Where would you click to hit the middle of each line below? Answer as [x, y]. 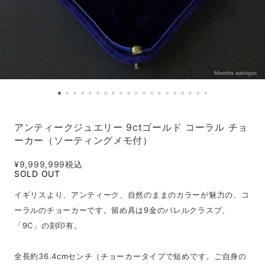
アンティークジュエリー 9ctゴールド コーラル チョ [131, 127]
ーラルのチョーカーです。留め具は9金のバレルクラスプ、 [122, 210]
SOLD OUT [37, 174]
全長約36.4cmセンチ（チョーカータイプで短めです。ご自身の [130, 256]
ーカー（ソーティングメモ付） [83, 140]
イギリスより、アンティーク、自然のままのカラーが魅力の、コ [132, 195]
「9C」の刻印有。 [48, 225]
